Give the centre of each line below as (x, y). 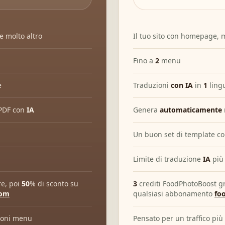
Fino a (144, 61)
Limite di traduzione (168, 159)
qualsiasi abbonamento (174, 194)
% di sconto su (54, 184)
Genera (146, 110)
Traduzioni (152, 85)
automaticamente (191, 110)
